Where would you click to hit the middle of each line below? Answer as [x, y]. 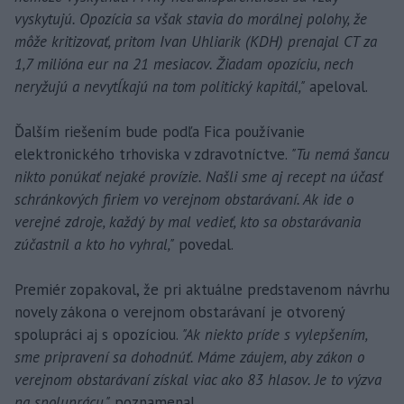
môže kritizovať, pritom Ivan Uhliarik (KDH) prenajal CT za [196, 41]
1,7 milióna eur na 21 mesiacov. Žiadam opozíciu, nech [184, 64]
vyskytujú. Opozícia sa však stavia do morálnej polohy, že [191, 18]
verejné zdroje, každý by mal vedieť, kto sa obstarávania [188, 221]
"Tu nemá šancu [339, 154]
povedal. [204, 244]
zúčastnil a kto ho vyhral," [94, 244]
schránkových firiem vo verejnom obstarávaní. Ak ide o [184, 199]
